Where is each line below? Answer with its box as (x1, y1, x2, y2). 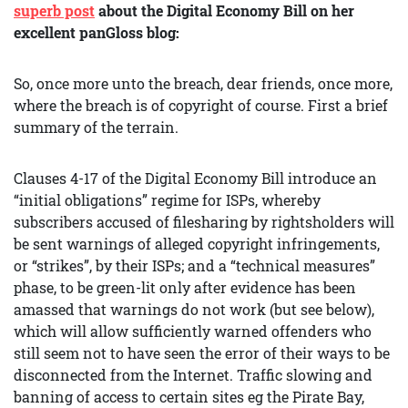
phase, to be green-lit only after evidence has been (14, 278, 356, 297)
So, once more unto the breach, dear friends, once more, (14, 74, 393, 93)
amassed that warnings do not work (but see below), (14, 300, 374, 319)
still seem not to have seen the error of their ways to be (14, 343, 390, 362)
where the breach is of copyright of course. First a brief (14, 96, 388, 115)
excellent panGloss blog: (14, 23, 179, 42)
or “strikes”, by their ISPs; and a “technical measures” (14, 256, 375, 275)
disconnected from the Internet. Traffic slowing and (14, 365, 372, 384)
